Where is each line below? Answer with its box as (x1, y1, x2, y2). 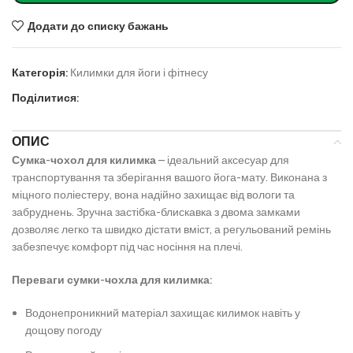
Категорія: (12, 65, 68, 80)
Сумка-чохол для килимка (12, 153, 156, 168)
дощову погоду (25, 323, 102, 338)
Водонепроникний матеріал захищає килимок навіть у (25, 306, 300, 321)
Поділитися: (12, 91, 79, 106)
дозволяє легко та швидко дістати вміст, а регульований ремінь (12, 222, 331, 237)
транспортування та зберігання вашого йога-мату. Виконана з (12, 170, 327, 185)
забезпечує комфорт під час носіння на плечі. (12, 240, 243, 255)
